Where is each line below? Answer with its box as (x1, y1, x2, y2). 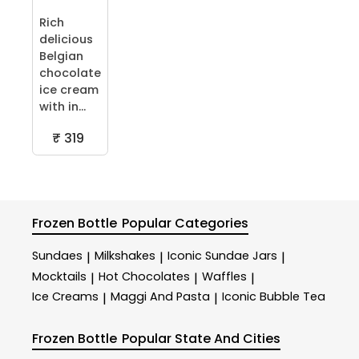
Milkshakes (95, 247, 155, 264)
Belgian (39, 48, 83, 65)
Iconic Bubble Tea (222, 288, 325, 305)
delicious (39, 31, 93, 48)
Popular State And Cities (122, 329, 281, 349)
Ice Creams (32, 288, 99, 305)
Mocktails (32, 268, 87, 284)
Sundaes (32, 247, 83, 264)
